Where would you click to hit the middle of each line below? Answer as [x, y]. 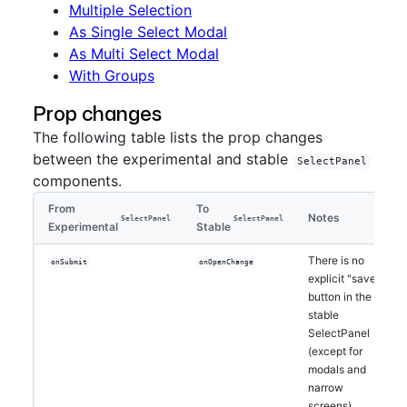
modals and [338, 369]
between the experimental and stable [163, 159]
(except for [336, 351]
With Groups [112, 75]
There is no [337, 260]
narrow [326, 387]
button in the [340, 297]
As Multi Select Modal [144, 54]
